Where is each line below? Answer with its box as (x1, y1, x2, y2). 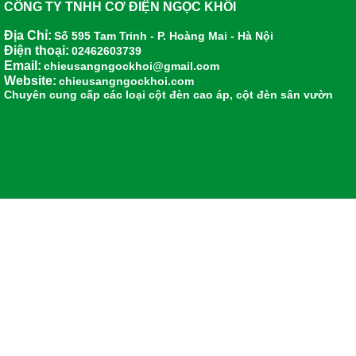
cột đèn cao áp (149, 88, 230, 101)
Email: (4, 59, 41, 72)
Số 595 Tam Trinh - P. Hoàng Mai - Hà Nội (54, 29, 273, 42)
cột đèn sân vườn (236, 88, 333, 101)
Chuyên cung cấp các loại (4, 88, 145, 101)
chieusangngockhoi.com (59, 75, 194, 87)
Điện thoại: (4, 44, 69, 57)
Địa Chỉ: (4, 29, 52, 42)
